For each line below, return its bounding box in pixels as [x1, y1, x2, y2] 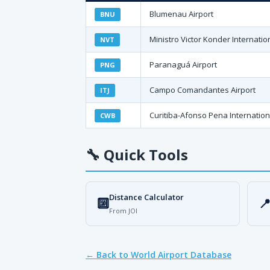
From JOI [109, 206, 137, 215]
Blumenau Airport [149, 8, 213, 19]
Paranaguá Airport [149, 59, 217, 70]
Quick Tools [100, 145, 188, 165]
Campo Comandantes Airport [149, 84, 256, 95]
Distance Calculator [109, 192, 184, 202]
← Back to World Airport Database [86, 249, 231, 260]
